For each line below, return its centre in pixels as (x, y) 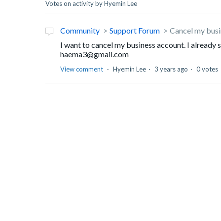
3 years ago (171, 69)
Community (80, 31)
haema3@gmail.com (95, 54)
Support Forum (135, 31)
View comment (82, 69)
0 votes (207, 69)
